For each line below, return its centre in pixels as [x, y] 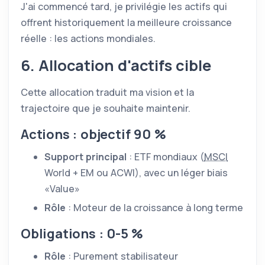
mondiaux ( [177, 157]
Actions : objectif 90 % [93, 134]
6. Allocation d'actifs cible [116, 65]
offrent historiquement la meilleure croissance [126, 22]
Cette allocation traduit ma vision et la [107, 92]
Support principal [85, 157]
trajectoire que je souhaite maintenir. [106, 108]
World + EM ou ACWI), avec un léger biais [136, 173]
